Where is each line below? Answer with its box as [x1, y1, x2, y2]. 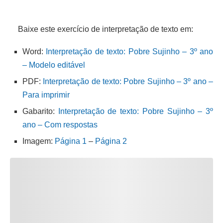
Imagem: [22, 136, 55, 145]
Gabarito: [22, 107, 58, 115]
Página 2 [95, 136, 127, 145]
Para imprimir [22, 90, 70, 99]
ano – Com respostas [22, 120, 98, 129]
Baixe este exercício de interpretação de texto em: [10, 24, 193, 33]
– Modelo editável [22, 60, 85, 69]
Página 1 [55, 136, 87, 145]
